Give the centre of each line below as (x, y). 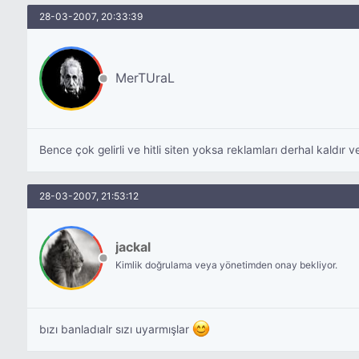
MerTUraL (145, 78)
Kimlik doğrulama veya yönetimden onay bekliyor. (226, 265)
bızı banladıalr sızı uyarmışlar (115, 329)
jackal (133, 247)
